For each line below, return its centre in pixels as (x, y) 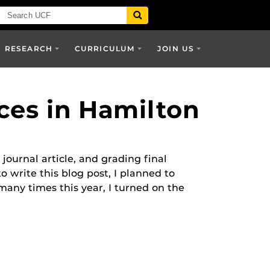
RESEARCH (29, 49)
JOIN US (176, 49)
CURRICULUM (105, 49)
